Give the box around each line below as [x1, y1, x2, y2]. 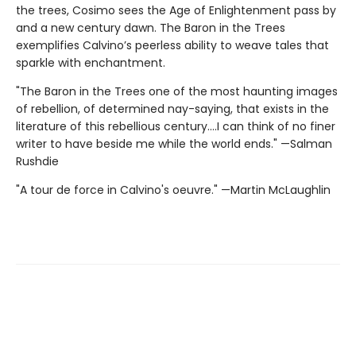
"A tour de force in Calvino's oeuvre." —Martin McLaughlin [16, 181, 334, 198]
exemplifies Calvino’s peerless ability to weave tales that [16, 37, 329, 53]
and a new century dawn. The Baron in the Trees [16, 19, 285, 36]
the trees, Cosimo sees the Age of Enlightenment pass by [16, 2, 336, 18]
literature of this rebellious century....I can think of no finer [16, 118, 335, 134]
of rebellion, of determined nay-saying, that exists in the [16, 100, 329, 117]
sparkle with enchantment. [16, 54, 165, 71]
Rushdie [16, 153, 59, 169]
